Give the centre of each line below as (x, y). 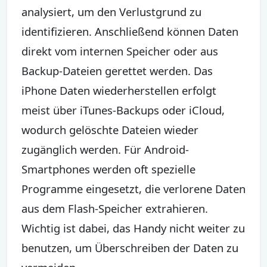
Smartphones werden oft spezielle (108, 169)
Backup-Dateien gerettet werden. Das (117, 70)
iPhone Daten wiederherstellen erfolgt (119, 90)
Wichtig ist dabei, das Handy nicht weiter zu (133, 228)
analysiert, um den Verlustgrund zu (111, 11)
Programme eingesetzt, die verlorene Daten (133, 188)
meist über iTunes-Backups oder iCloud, (123, 110)
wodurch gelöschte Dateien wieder (110, 129)
